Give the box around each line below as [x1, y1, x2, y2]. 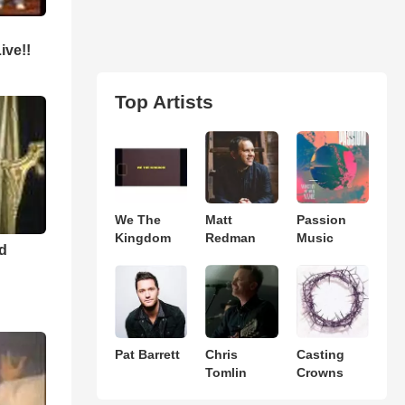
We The [114, 212, 161, 228]
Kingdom [114, 231, 171, 246]
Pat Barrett [114, 346, 180, 362]
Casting [296, 346, 344, 362]
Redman [205, 231, 257, 246]
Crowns [296, 364, 344, 380]
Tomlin [205, 364, 248, 380]
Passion [296, 212, 346, 228]
